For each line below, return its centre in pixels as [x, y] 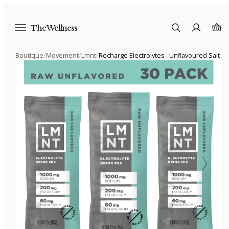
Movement [62, 55]
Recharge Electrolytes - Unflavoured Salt [159, 55]
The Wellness [54, 28]
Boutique [29, 55]
